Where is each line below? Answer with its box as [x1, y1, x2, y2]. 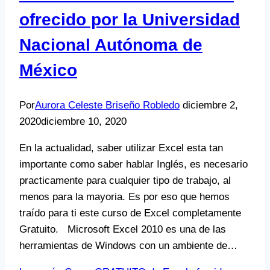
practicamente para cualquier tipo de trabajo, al [19, 175, 231, 187]
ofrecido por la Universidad [19, 10, 240, 29]
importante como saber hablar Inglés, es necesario [19, 159, 248, 171]
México [19, 60, 77, 80]
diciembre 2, [183, 99, 238, 111]
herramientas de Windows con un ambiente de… [19, 240, 237, 252]
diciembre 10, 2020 [41, 116, 127, 128]
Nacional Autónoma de [19, 35, 202, 54]
